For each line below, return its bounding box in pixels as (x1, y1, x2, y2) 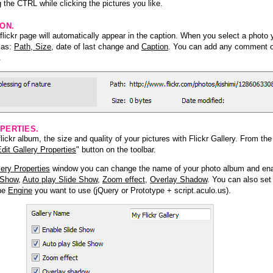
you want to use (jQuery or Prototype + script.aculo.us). (32, 186, 231, 196)
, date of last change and (51, 41, 141, 51)
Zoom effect (102, 175, 145, 185)
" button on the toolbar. (76, 145, 156, 155)
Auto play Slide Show (23, 175, 97, 185)
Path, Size (14, 41, 51, 51)
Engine (8, 186, 32, 196)
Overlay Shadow (150, 175, 207, 185)
